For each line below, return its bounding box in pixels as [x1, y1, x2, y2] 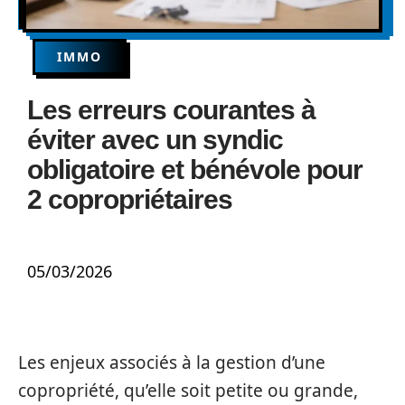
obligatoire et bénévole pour [27, 155, 363, 184]
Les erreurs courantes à [27, 95, 316, 125]
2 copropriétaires [27, 184, 232, 214]
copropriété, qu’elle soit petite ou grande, [18, 379, 358, 402]
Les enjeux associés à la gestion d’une [18, 351, 325, 374]
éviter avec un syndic [27, 125, 283, 155]
